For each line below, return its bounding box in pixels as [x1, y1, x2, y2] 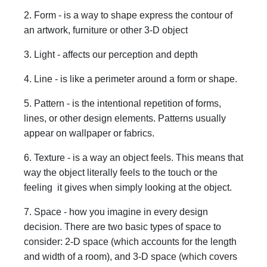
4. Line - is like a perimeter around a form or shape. [24, 73, 237, 84]
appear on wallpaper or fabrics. [24, 128, 157, 138]
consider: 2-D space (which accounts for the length [24, 236, 237, 247]
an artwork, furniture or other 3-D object [24, 24, 190, 35]
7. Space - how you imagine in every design [24, 206, 208, 217]
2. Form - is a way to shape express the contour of [24, 10, 232, 20]
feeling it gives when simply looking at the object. [24, 182, 232, 193]
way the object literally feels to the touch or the [24, 167, 218, 178]
